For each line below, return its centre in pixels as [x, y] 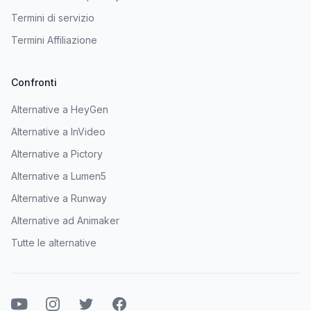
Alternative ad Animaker [65, 220]
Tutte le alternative [54, 242]
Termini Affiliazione [54, 40]
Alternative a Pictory [57, 153]
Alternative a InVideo [58, 131]
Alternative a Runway [59, 198]
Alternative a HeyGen [60, 109]
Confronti [34, 82]
